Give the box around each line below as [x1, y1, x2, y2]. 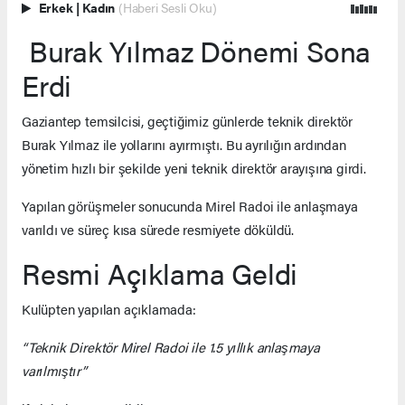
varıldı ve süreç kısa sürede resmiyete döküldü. [22, 219, 294, 239]
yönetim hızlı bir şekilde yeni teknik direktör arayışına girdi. [22, 157, 366, 177]
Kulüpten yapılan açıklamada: [22, 298, 196, 318]
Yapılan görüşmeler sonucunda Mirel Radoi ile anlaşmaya [22, 195, 358, 215]
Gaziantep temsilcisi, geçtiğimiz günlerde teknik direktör [22, 110, 353, 130]
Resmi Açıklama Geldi [22, 251, 298, 293]
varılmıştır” [22, 360, 87, 380]
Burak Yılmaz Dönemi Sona [22, 29, 372, 71]
